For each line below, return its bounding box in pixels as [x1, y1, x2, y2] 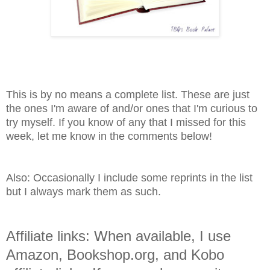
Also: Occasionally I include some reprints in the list [6, 171, 253, 184]
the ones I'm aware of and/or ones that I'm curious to [6, 102, 257, 115]
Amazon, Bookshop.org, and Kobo [6, 246, 224, 263]
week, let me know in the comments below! [6, 130, 212, 142]
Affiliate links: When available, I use [6, 227, 231, 244]
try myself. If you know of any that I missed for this [6, 116, 246, 128]
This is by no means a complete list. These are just [6, 88, 250, 101]
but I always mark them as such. [6, 185, 161, 198]
